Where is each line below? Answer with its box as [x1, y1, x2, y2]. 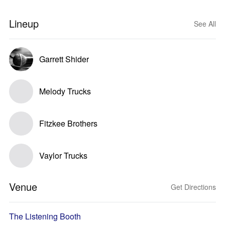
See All [194, 19, 216, 29]
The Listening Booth [9, 210, 81, 222]
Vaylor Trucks [39, 150, 87, 161]
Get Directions [171, 182, 216, 192]
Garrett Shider [39, 53, 89, 65]
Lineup [9, 16, 39, 31]
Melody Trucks [39, 85, 91, 97]
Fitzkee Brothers [39, 118, 97, 129]
